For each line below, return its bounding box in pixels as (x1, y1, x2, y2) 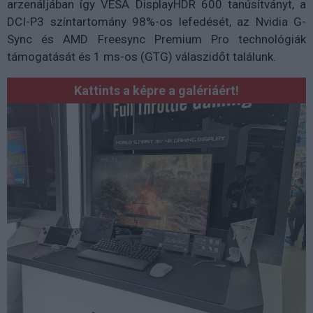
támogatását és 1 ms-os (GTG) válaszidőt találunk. (7, 49, 276, 64)
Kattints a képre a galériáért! (74, 82, 239, 98)
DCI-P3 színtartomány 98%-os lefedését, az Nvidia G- (7, 14, 306, 29)
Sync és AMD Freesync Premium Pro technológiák (7, 31, 306, 46)
